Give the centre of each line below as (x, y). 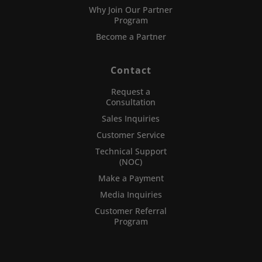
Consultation (131, 102)
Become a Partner (131, 37)
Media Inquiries (131, 195)
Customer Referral (131, 211)
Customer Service (131, 135)
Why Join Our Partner (131, 10)
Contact (131, 70)
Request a (131, 92)
